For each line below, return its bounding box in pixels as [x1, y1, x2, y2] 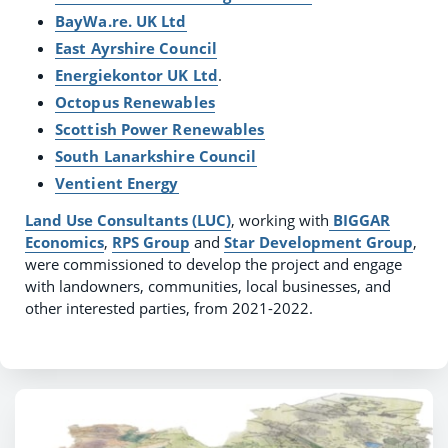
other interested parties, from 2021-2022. [25, 298, 313, 318]
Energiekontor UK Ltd [55, 65, 218, 85]
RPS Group [112, 232, 190, 252]
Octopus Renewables [55, 92, 215, 112]
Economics [25, 232, 104, 252]
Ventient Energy [55, 173, 179, 193]
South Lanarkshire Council [55, 146, 257, 166]
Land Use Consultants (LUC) [25, 210, 231, 230]
